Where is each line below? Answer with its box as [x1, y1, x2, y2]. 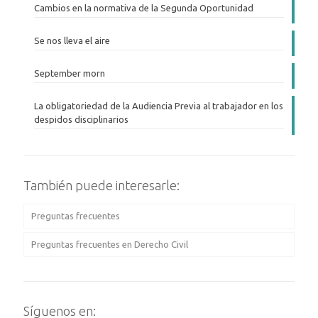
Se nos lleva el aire [34, 35, 110, 46]
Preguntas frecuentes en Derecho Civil [31, 239, 188, 250]
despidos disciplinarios [34, 114, 128, 125]
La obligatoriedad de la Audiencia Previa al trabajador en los [34, 101, 283, 111]
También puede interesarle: [23, 178, 180, 193]
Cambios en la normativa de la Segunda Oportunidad [34, 3, 253, 13]
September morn [34, 68, 105, 79]
